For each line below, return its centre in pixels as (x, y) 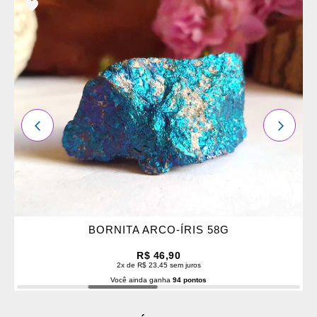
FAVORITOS (69, 75)
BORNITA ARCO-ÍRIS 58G (158, 230)
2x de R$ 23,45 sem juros (158, 265)
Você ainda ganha (142, 280)
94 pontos (190, 280)
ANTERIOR (61, 125)
